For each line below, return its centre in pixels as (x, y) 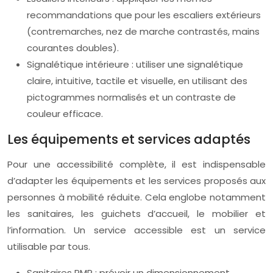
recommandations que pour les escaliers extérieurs (144, 15)
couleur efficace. (65, 114)
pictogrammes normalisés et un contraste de (131, 97)
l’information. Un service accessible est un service (136, 230)
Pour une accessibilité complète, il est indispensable (136, 164)
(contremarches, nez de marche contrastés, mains (143, 31)
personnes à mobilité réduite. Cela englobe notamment (136, 197)
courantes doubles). (73, 48)
